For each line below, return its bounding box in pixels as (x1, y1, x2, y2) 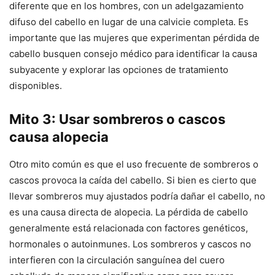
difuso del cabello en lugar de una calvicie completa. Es (9, 15, 249, 28)
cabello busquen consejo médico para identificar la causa (9, 47, 257, 60)
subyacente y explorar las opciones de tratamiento (9, 63, 228, 76)
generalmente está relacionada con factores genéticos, (9, 222, 248, 234)
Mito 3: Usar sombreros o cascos (9, 110, 225, 127)
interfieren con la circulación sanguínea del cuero (9, 254, 225, 266)
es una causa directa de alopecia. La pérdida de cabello (9, 206, 248, 218)
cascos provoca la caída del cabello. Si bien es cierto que (9, 174, 257, 186)
